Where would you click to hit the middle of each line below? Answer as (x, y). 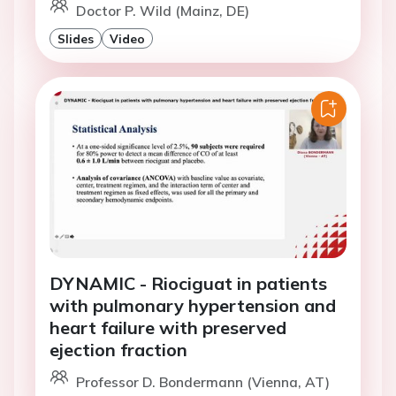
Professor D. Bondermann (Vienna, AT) (203, 382)
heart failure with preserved (168, 328)
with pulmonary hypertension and (193, 306)
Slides (76, 39)
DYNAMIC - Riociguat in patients (188, 284)
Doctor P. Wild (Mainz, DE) (163, 11)
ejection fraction (118, 350)
